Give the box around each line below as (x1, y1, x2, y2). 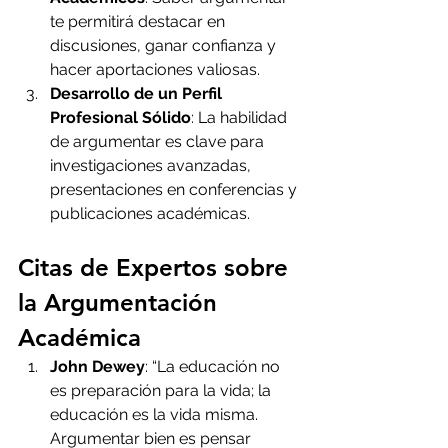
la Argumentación (18, 288, 224, 318)
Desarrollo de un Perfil (50, 84, 226, 104)
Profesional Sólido (50, 108, 191, 128)
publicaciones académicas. (50, 204, 250, 224)
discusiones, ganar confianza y (50, 36, 280, 56)
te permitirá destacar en (50, 12, 229, 32)
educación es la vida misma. (50, 405, 262, 425)
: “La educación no (145, 357, 284, 377)
